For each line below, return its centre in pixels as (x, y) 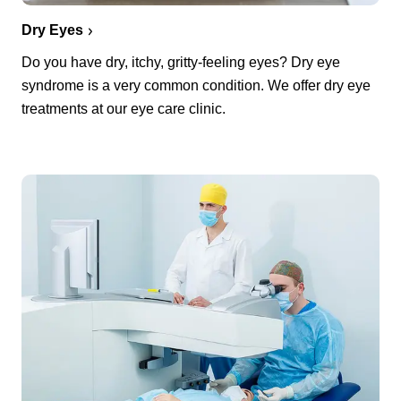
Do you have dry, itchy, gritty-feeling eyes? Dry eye (181, 62)
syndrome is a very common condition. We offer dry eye (196, 85)
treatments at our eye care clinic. (124, 108)
